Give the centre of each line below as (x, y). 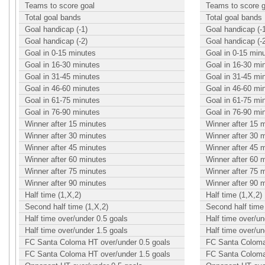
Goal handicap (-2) (56, 41)
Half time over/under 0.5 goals (76, 219)
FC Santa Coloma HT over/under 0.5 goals (98, 242)
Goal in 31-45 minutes (62, 77)
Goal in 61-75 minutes (62, 100)
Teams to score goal (60, 6)
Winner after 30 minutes (66, 136)
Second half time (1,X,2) (67, 207)
